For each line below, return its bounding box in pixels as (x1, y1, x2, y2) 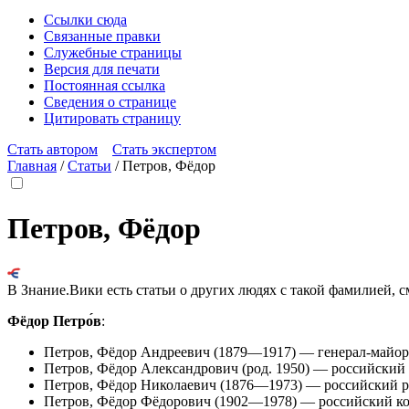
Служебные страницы (44, 45, 182, 60)
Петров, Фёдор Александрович (44, 360, 238, 376)
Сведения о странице (44, 94, 176, 110)
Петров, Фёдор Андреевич (44, 343, 210, 360)
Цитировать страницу (44, 110, 181, 126)
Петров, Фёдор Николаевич (44, 376, 216, 393)
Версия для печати (44, 61, 160, 77)
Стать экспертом (112, 142, 216, 157)
